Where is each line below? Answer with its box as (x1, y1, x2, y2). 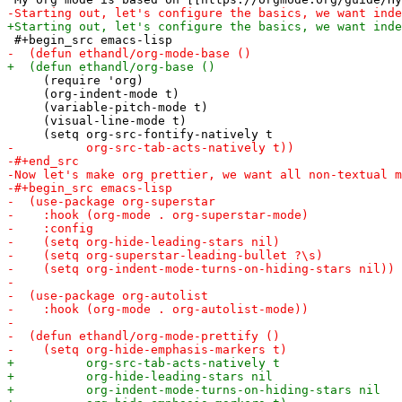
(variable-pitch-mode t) (7, 100, 208, 114)
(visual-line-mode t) (7, 113, 187, 127)
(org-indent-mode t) (7, 86, 179, 100)
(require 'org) (7, 73, 144, 87)
